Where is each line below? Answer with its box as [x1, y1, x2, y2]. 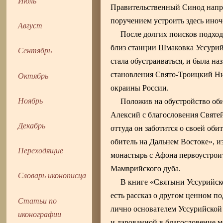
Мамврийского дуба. [111, 164, 181, 173]
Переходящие [18, 145, 64, 156]
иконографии [18, 208, 62, 219]
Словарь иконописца [18, 170, 87, 181]
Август [18, 20, 43, 31]
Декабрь [18, 120, 46, 131]
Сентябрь [18, 45, 52, 56]
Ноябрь [18, 95, 43, 106]
